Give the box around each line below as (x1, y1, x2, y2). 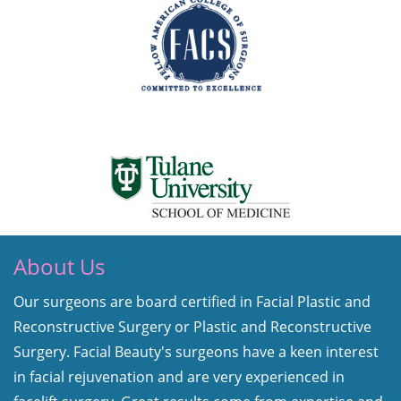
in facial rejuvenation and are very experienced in (13, 366, 345, 387)
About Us (13, 251, 105, 281)
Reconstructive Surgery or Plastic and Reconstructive (13, 316, 371, 337)
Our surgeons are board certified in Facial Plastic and (13, 291, 371, 311)
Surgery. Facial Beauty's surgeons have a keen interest (13, 341, 379, 362)
